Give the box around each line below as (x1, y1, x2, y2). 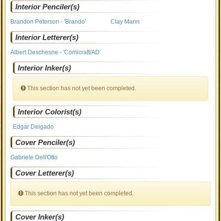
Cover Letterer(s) (15, 169, 74, 177)
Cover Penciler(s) (15, 138, 75, 147)
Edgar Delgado (13, 123, 54, 130)
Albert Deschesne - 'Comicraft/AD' (10, 49, 101, 56)
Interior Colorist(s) (18, 108, 82, 116)
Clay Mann (110, 18, 140, 25)
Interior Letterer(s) (15, 33, 79, 41)
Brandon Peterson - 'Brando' (10, 18, 86, 25)
